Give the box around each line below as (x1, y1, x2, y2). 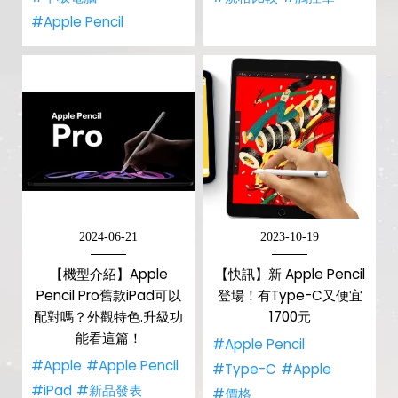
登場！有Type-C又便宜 (217, 286, 362, 305)
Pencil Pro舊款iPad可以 (36, 286, 181, 305)
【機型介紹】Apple (49, 265, 168, 283)
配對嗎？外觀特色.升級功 (34, 307, 183, 326)
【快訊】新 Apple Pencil (214, 265, 365, 283)
